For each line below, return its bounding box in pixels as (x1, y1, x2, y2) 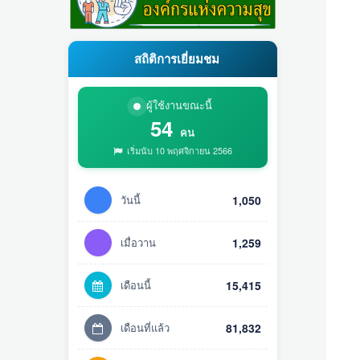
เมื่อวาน (120, 235, 156, 250)
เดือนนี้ (120, 277, 151, 292)
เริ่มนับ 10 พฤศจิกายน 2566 (124, 144, 232, 157)
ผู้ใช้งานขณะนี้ (145, 97, 212, 112)
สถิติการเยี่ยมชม (130, 50, 219, 67)
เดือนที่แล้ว (120, 320, 170, 335)
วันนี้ (120, 192, 141, 207)
